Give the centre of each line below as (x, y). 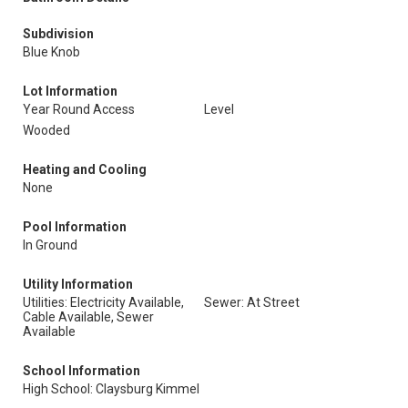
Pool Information (75, 227)
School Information (82, 371)
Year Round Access (79, 109)
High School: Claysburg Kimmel (111, 389)
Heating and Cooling (85, 169)
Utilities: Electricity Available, (103, 302)
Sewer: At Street (252, 302)
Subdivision (58, 34)
